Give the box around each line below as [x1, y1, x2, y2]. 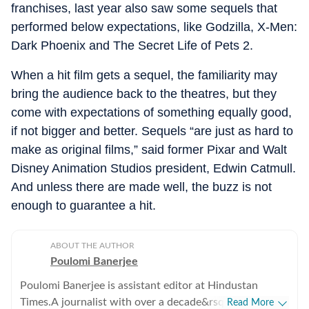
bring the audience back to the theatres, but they [11, 86, 277, 101]
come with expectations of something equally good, [11, 105, 292, 119]
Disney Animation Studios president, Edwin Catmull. [11, 161, 296, 175]
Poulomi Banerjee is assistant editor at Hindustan [20, 279, 258, 291]
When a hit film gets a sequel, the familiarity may [11, 68, 277, 82]
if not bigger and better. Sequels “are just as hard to [11, 123, 293, 138]
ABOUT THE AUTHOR [50, 241, 134, 250]
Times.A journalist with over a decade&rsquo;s [20, 296, 244, 308]
